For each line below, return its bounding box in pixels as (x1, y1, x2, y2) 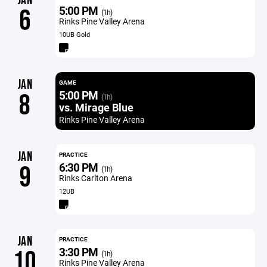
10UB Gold (58, 30, 90, 39)
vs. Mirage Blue (58, 100, 133, 114)
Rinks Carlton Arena (58, 172, 132, 184)
